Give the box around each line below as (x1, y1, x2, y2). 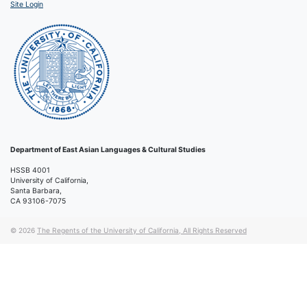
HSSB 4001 (10, 165, 50, 175)
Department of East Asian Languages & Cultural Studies (10, 145, 206, 154)
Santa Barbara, (10, 186, 62, 195)
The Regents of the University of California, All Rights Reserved (37, 225, 247, 234)
